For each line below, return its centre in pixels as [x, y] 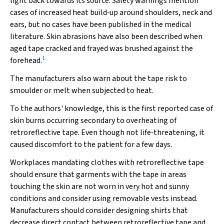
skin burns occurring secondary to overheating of [93, 120]
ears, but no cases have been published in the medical [101, 24]
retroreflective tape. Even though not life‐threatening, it [107, 132]
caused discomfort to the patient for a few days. [91, 144]
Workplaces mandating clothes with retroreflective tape [107, 162]
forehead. [26, 60]
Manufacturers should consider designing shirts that [99, 210]
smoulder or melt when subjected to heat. [82, 90]
